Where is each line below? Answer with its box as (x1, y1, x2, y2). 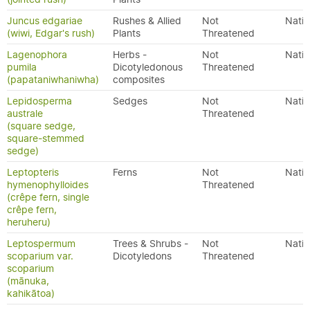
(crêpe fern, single (7, 191, 89, 203)
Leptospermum (7, 237, 75, 250)
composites (113, 73, 165, 86)
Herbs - (113, 48, 147, 61)
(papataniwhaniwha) (7, 73, 99, 86)
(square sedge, (7, 120, 75, 132)
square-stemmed (7, 132, 84, 145)
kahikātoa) (7, 287, 55, 300)
